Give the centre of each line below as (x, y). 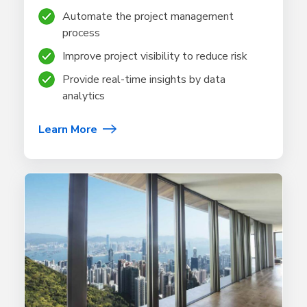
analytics (84, 96)
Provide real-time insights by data (144, 79)
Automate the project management (148, 16)
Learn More (68, 129)
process (81, 33)
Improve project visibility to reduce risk (155, 56)
